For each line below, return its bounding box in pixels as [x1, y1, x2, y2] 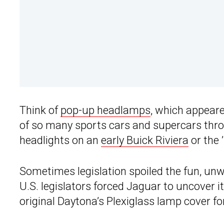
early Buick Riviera [101, 134, 188, 147]
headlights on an [19, 134, 101, 147]
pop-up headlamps [60, 104, 150, 117]
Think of [19, 104, 60, 117]
